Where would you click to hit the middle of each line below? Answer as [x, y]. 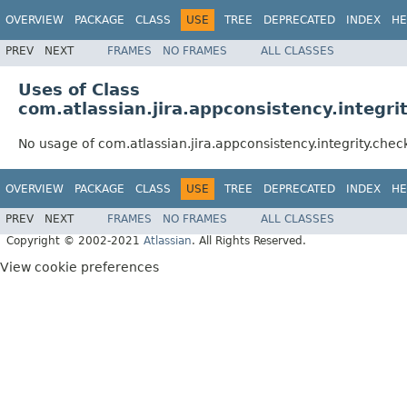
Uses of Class [79, 89]
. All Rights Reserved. [249, 241]
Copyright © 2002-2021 [75, 241]
